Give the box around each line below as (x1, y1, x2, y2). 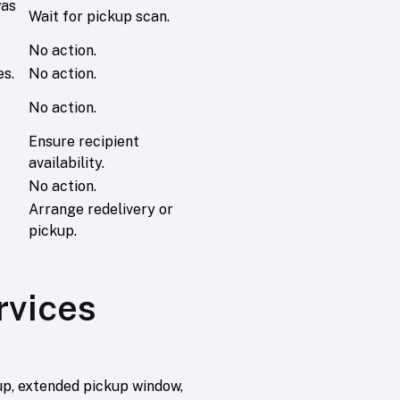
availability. (29, 154, 104, 172)
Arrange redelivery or (29, 201, 173, 219)
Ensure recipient (29, 133, 139, 151)
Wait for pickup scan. (29, 8, 170, 26)
